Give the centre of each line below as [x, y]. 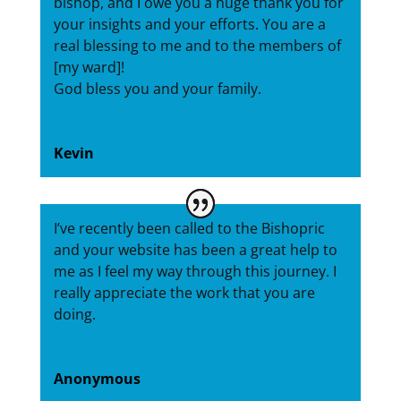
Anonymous [97, 379]
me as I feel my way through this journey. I [195, 272]
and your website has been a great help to [195, 250]
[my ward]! [89, 68]
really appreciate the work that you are [184, 293]
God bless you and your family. [157, 89]
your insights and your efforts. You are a [189, 25]
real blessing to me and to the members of [197, 46]
